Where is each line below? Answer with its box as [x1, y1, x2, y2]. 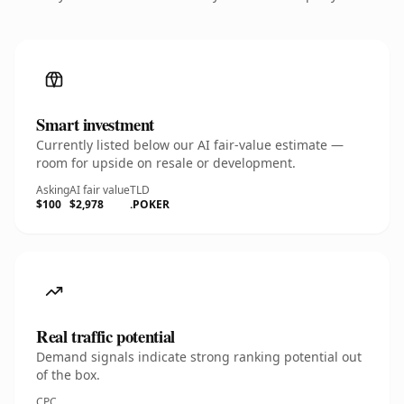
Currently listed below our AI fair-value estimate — [36, 136, 344, 153]
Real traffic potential [36, 324, 175, 348]
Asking [36, 182, 69, 197]
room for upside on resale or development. [36, 154, 296, 171]
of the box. [36, 366, 100, 383]
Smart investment [36, 112, 155, 136]
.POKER [130, 197, 170, 212]
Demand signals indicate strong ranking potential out [36, 348, 362, 365]
